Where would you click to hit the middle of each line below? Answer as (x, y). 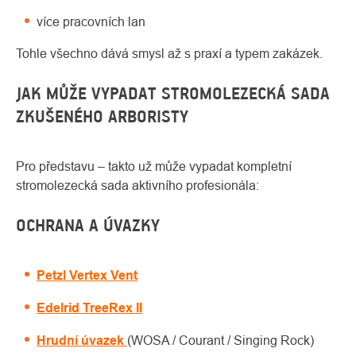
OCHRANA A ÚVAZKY (88, 226)
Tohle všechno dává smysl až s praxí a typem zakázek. (169, 54)
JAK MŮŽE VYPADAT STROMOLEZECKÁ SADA (173, 94)
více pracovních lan (91, 22)
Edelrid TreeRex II (89, 308)
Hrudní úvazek (82, 341)
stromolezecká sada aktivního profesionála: (137, 186)
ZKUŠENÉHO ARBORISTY (102, 117)
